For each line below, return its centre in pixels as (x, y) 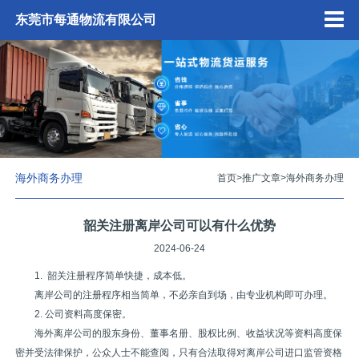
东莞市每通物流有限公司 (85, 20)
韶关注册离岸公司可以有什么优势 (179, 226)
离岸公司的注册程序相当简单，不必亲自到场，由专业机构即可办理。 (183, 295)
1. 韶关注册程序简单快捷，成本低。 (113, 276)
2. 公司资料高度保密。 (83, 314)
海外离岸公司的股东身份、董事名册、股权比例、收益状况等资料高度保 (188, 333)
